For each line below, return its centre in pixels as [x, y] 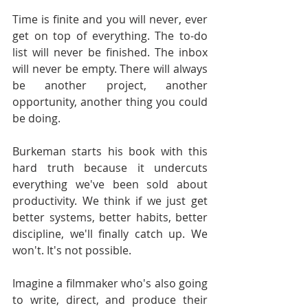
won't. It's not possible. [72, 250]
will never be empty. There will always [110, 69]
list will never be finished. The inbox [110, 52]
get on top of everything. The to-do [110, 36]
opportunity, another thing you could [110, 102]
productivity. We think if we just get [110, 201]
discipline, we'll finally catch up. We [110, 234]
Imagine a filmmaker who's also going [110, 283]
